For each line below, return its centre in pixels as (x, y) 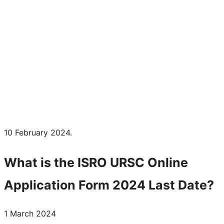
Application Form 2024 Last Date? (109, 185)
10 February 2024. (38, 132)
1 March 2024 (30, 213)
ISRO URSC (111, 162)
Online (166, 162)
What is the (41, 162)
